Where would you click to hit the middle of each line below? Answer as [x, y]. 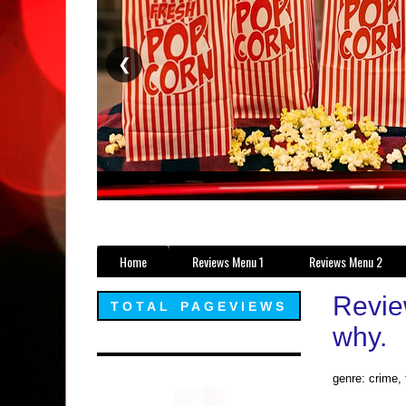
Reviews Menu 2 [346, 261]
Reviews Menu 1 [228, 261]
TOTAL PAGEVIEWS [199, 307]
